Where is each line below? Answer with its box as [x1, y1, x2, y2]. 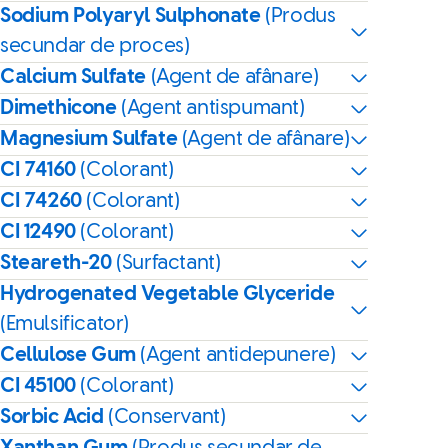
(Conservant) [108, 407, 226, 428]
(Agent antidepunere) [140, 345, 336, 366]
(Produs [265, 6, 336, 27]
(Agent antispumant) [121, 98, 305, 119]
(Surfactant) [116, 253, 221, 274]
